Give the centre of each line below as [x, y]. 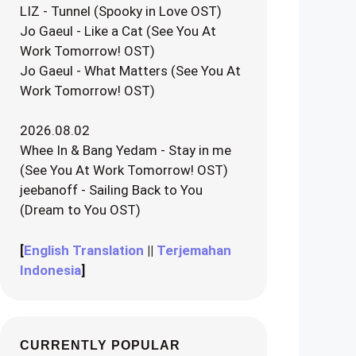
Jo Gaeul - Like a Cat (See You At [118, 31]
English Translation [84, 250]
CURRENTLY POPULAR [100, 345]
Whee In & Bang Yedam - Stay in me [126, 150]
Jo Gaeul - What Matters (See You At [130, 70]
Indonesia [50, 270]
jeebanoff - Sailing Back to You [111, 190]
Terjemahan [194, 250]
